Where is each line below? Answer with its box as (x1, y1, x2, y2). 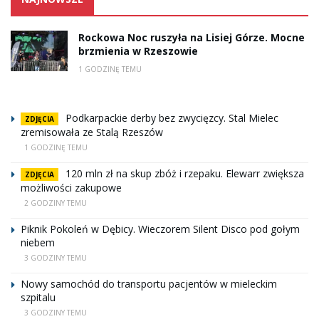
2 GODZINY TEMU (24, 197, 87, 208)
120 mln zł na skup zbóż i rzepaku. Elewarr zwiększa (66, 166, 304, 180)
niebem (21, 235, 55, 249)
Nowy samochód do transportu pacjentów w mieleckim (21, 276, 277, 291)
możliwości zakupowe (21, 180, 122, 194)
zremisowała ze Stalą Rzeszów (21, 125, 163, 139)
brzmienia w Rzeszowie (78, 43, 198, 58)
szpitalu (21, 290, 56, 304)
